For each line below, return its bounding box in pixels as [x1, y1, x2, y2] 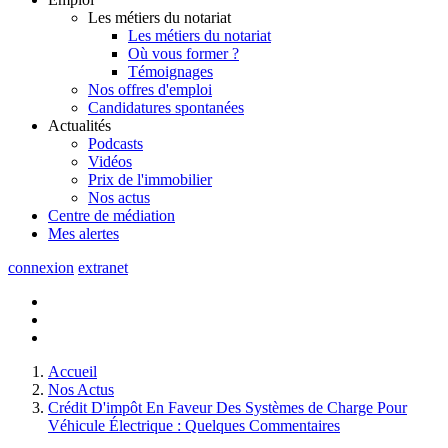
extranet [78, 258, 128, 276]
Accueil [48, 362, 97, 380]
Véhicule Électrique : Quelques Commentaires [48, 416, 340, 434]
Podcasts [88, 134, 143, 152]
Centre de [48, 206, 109, 224]
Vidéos [88, 152, 132, 170]
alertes [79, 224, 119, 242]
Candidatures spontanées [88, 98, 244, 116]
